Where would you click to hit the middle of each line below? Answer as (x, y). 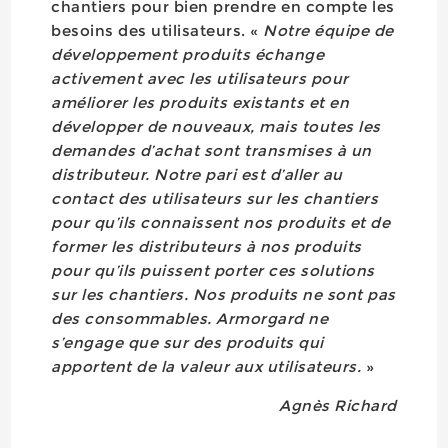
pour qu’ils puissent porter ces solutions (213, 270)
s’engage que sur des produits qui (187, 342)
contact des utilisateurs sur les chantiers (215, 198)
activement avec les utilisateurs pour (200, 78)
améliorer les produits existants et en (200, 102)
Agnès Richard (338, 405)
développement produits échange (188, 54)
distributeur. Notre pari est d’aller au (197, 174)
